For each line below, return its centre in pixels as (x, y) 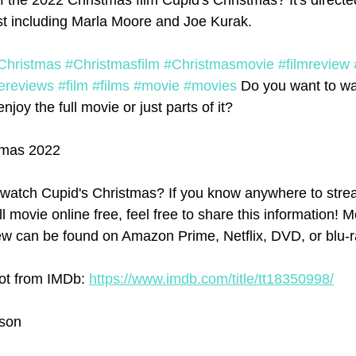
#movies (210, 86)
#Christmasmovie (219, 65)
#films (111, 86)
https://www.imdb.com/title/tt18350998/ (211, 279)
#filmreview (314, 65)
